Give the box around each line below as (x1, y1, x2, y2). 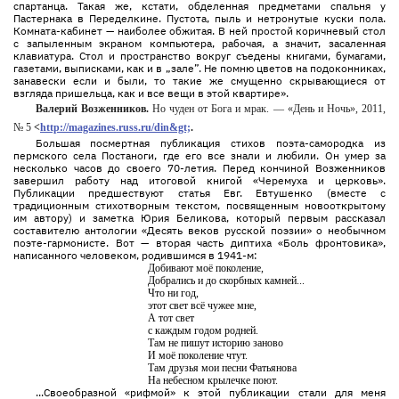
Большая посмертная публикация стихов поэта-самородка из (35, 136, 386, 150)
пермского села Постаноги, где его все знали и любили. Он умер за (13, 149, 386, 162)
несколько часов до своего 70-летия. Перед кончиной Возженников (13, 161, 386, 175)
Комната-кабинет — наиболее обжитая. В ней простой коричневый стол (13, 24, 386, 37)
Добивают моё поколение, (148, 262, 265, 274)
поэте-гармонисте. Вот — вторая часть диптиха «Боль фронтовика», (13, 236, 386, 249)
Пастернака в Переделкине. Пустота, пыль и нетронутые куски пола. (13, 12, 386, 25)
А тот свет (148, 312, 195, 324)
